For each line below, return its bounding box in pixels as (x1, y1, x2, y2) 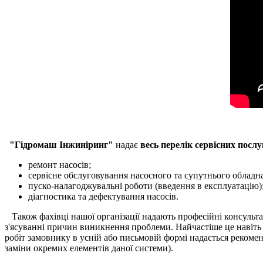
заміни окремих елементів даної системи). (5, 242, 173, 253)
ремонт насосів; (28, 159, 91, 170)
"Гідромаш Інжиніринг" (5, 139, 113, 150)
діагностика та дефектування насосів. (28, 191, 178, 201)
